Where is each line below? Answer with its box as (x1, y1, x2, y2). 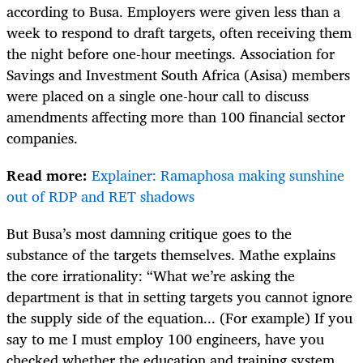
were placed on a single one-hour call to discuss (6, 83, 309, 108)
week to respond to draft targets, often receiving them (6, 19, 352, 45)
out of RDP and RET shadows (6, 183, 194, 208)
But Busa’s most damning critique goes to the (6, 220, 292, 246)
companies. (6, 125, 78, 150)
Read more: (6, 162, 92, 187)
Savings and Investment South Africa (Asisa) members (6, 62, 350, 87)
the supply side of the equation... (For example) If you (6, 305, 352, 330)
